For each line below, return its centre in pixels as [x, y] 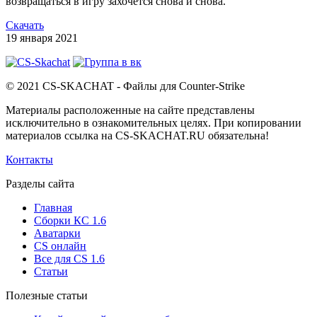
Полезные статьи [47, 296]
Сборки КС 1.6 [70, 221]
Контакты [29, 160]
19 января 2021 [42, 38]
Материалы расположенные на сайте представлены [130, 110]
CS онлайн [60, 246]
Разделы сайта [40, 184]
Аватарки [57, 234]
